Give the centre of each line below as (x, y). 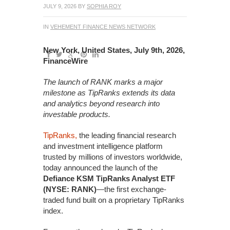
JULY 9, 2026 (60, 6)
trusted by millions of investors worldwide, (113, 157)
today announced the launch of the (100, 168)
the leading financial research (127, 135)
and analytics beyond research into (101, 103)
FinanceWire (65, 61)
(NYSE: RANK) (70, 189)
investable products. (77, 114)
